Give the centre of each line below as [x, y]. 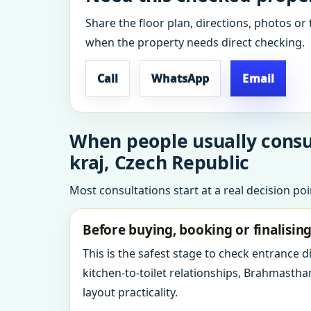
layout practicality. [130, 292]
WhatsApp [180, 78]
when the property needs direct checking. [195, 42]
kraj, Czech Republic [159, 162]
